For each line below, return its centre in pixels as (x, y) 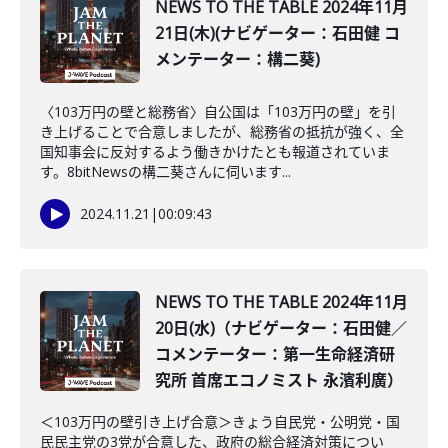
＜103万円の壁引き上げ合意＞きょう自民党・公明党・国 (220, 421)
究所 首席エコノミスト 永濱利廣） (279, 380)
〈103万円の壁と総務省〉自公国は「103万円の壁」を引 (218, 111)
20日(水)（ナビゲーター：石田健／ (281, 328)
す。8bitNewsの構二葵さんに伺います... (165, 171)
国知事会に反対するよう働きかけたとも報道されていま (215, 151)
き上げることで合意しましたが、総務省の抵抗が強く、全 (222, 131)
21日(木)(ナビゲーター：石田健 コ (277, 33)
